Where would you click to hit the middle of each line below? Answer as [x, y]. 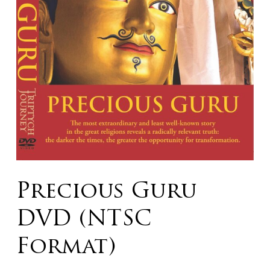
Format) [66, 247]
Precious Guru [106, 192]
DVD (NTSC [84, 220]
